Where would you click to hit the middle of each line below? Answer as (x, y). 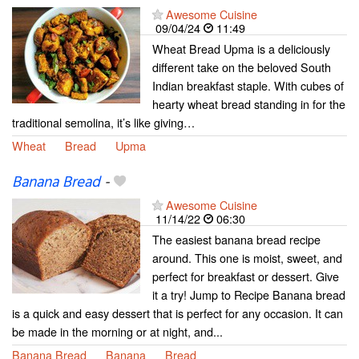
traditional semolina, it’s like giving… (103, 123)
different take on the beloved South (242, 67)
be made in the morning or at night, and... (117, 332)
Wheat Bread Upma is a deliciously (241, 49)
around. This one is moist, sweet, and (247, 258)
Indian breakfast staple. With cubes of (248, 86)
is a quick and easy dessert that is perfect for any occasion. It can (177, 313)
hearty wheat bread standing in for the (249, 104)
